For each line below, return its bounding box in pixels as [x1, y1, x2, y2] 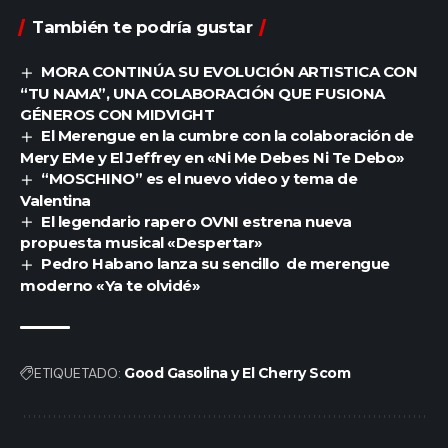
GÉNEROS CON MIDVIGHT [20, 104, 214, 124]
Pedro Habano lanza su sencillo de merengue [41, 254, 390, 274]
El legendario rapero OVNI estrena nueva [41, 211, 352, 231]
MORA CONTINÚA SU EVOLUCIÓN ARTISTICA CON [41, 61, 418, 81]
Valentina [20, 190, 91, 210]
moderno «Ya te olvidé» [20, 276, 200, 296]
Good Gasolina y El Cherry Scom [124, 364, 350, 383]
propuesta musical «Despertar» [20, 233, 263, 253]
